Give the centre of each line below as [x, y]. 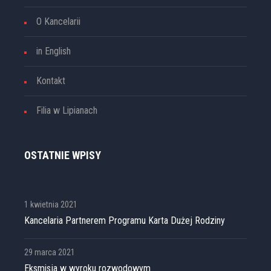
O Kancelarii [58, 22]
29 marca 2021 [50, 253]
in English [54, 51]
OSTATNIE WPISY [63, 155]
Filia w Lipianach [67, 111]
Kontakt [51, 81]
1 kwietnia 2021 [51, 205]
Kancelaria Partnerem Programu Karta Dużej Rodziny [125, 221]
